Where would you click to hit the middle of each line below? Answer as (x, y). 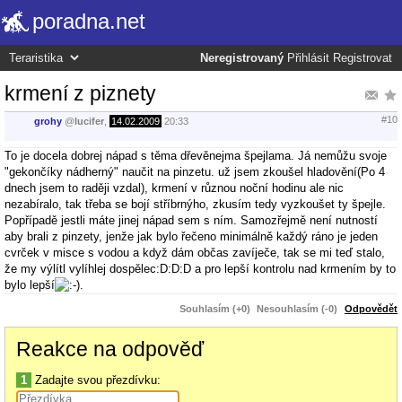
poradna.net (89, 21)
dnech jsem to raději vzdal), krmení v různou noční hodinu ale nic (174, 188)
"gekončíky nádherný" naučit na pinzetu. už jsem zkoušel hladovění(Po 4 (195, 171)
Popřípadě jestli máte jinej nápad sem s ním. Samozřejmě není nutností (191, 220)
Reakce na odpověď (110, 349)
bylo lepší (30, 284)
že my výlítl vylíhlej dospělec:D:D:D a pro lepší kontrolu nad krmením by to (200, 268)
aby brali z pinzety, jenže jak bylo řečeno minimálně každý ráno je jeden (191, 236)
